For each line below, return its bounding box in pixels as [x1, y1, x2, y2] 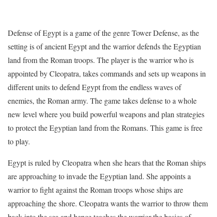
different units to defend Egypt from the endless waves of [8, 82, 181, 92]
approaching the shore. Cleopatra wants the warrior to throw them [8, 198, 208, 208]
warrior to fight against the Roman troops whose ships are [8, 185, 183, 195]
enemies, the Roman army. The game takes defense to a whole [8, 95, 197, 106]
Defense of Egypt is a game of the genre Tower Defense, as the [8, 28, 199, 38]
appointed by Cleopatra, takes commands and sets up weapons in [8, 68, 206, 78]
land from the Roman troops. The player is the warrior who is [8, 55, 194, 65]
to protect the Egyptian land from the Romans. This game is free [8, 123, 202, 133]
